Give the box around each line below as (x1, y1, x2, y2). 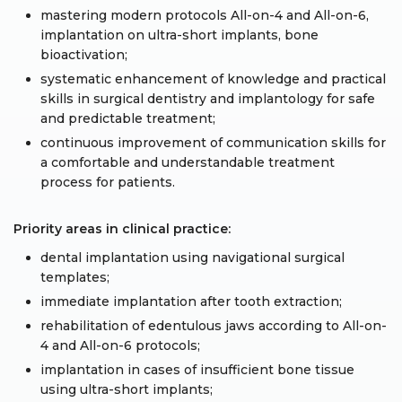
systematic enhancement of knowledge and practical (40, 71, 386, 87)
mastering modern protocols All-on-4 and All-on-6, (40, 7, 369, 23)
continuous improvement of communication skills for (40, 135, 386, 151)
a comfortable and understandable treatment (40, 154, 335, 170)
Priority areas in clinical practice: (13, 221, 231, 237)
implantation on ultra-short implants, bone (40, 27, 319, 43)
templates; (40, 269, 109, 285)
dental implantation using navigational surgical (40, 249, 345, 266)
